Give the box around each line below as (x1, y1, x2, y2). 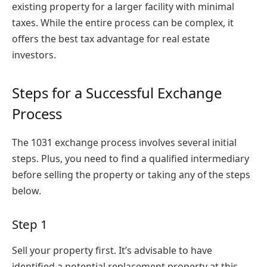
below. (12, 184, 41, 197)
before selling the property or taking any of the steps (12, 167, 250, 181)
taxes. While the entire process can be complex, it (12, 15, 234, 29)
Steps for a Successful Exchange (12, 82, 222, 103)
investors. (12, 48, 56, 61)
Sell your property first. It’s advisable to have (12, 243, 212, 257)
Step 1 (12, 216, 48, 233)
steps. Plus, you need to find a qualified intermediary (12, 151, 249, 165)
